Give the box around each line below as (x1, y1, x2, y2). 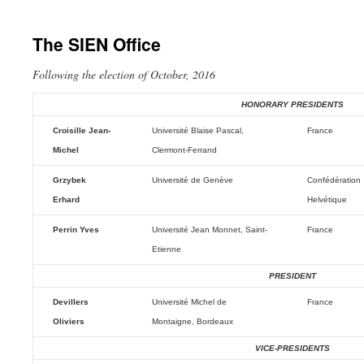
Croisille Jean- (53, 126, 110, 135)
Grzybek (53, 175, 86, 184)
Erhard (53, 195, 80, 204)
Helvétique (307, 195, 347, 204)
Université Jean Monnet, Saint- (152, 225, 267, 234)
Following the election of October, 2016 (32, 67, 215, 82)
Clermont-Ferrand (152, 145, 217, 154)
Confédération (307, 175, 361, 184)
